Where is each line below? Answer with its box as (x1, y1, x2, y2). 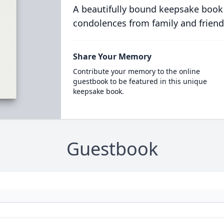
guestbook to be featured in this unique (72, 76, 207, 86)
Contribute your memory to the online (72, 66, 200, 76)
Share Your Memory (72, 51, 151, 62)
